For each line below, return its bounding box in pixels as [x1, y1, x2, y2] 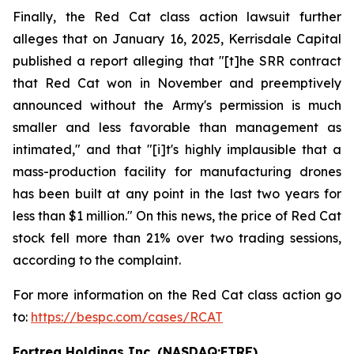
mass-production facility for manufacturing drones [13, 164, 341, 179]
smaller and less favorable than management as [13, 119, 341, 135]
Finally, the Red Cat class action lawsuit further [13, 9, 341, 24]
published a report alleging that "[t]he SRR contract [13, 53, 341, 69]
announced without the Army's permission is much [13, 97, 341, 113]
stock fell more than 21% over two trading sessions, [13, 230, 341, 246]
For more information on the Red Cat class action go [13, 287, 341, 303]
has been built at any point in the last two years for [13, 186, 341, 201]
